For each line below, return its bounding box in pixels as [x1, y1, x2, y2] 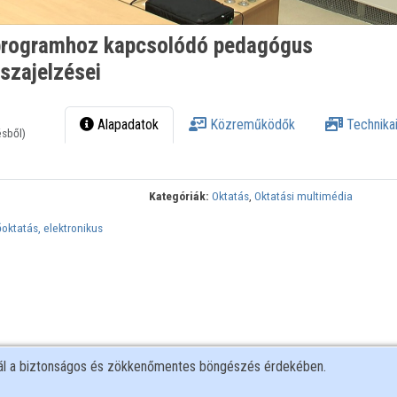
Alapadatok [94, 116, 160, 134]
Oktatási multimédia [254, 189, 354, 204]
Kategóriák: [149, 189, 210, 204]
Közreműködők [206, 116, 296, 134]
